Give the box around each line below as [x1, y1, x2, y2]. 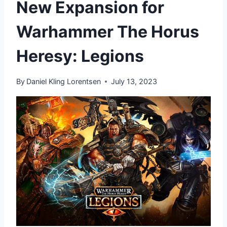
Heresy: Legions [16, 46, 144, 66]
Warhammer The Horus [16, 21, 199, 42]
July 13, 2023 [111, 77, 158, 86]
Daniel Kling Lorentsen [26, 77, 101, 86]
